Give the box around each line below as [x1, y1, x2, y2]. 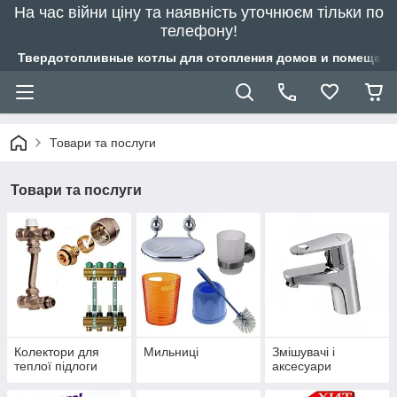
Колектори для [14, 345, 99, 360]
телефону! [160, 22, 237, 40]
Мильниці [143, 345, 198, 360]
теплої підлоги [14, 359, 97, 374]
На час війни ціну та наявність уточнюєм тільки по [13, 4, 384, 21]
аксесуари [272, 359, 332, 374]
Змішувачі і [272, 345, 336, 360]
